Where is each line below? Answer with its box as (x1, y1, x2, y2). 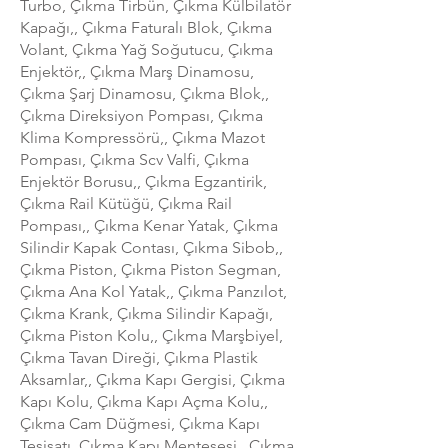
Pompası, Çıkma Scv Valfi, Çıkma (20, 149, 249, 169)
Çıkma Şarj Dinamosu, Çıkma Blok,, (20, 83, 269, 103)
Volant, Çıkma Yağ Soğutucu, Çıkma (20, 39, 273, 59)
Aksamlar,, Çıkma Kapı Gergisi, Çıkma (20, 369, 285, 389)
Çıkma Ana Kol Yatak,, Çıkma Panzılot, (20, 281, 287, 301)
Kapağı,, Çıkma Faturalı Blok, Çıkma (20, 17, 272, 37)
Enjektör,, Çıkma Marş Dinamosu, (20, 61, 254, 81)
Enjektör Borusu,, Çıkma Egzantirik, (20, 171, 267, 191)
